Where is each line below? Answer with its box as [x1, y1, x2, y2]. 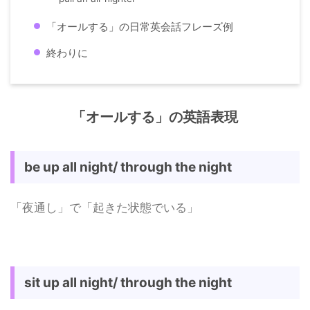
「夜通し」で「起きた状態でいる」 [10, 200, 199, 215]
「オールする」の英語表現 [72, 108, 238, 125]
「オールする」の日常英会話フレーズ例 [46, 20, 233, 34]
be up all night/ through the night [24, 158, 232, 175]
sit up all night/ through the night [24, 274, 232, 291]
